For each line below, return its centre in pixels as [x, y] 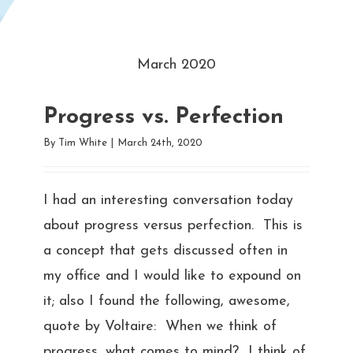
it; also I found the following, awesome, [166, 301]
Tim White [82, 143]
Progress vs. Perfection [163, 117]
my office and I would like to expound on [172, 276]
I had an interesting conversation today [168, 200]
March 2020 [176, 65]
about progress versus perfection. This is [173, 225]
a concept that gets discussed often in [165, 251]
